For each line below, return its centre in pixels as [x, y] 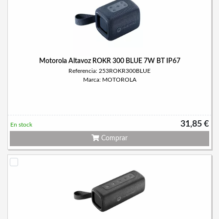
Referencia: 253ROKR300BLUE [109, 71]
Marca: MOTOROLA [109, 80]
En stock [21, 125]
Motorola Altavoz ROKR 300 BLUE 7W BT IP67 [109, 61]
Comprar [113, 138]
